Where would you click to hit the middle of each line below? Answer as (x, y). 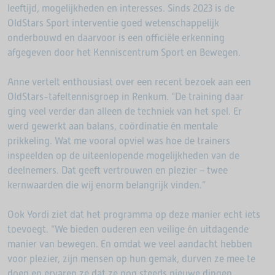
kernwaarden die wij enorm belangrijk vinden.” (107, 185)
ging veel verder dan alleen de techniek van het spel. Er (125, 111)
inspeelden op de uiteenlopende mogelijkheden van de (123, 156)
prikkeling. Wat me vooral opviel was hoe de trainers (119, 141)
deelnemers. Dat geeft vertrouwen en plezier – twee (118, 170)
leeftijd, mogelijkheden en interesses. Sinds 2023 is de (121, 8)
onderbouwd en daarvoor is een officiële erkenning (116, 38)
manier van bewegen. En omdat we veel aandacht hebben (130, 244)
